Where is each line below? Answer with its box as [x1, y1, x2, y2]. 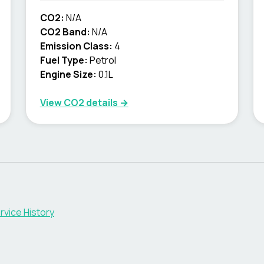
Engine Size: [39, 68, 97, 81]
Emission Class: [39, 39, 113, 52]
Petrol [89, 54, 116, 67]
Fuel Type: [39, 54, 88, 67]
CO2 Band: [39, 25, 90, 38]
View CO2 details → [39, 96, 128, 109]
